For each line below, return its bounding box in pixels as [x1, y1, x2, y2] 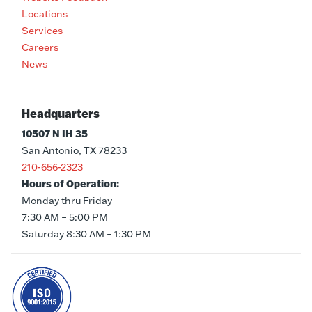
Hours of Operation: [22, 178, 119, 191]
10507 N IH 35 [22, 127, 88, 141]
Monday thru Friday [22, 194, 112, 208]
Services [22, 24, 63, 38]
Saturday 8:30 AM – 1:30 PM [22, 228, 151, 241]
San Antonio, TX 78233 [22, 144, 127, 157]
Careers [22, 41, 58, 54]
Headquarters [22, 106, 100, 121]
